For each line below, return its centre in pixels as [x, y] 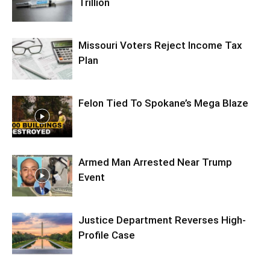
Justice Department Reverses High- [162, 220]
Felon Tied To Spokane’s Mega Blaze [163, 103]
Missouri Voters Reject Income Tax [160, 45]
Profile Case [107, 235]
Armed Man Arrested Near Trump [155, 162]
